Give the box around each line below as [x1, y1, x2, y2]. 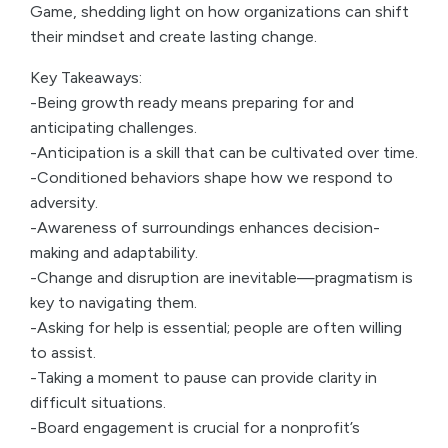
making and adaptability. [30, 243, 198, 262]
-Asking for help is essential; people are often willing [30, 318, 402, 337]
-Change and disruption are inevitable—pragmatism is [30, 268, 413, 287]
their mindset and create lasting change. [30, 27, 317, 46]
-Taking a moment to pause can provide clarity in [30, 368, 377, 387]
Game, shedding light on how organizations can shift [30, 2, 409, 21]
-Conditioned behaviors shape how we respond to [30, 168, 393, 187]
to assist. [30, 343, 96, 362]
